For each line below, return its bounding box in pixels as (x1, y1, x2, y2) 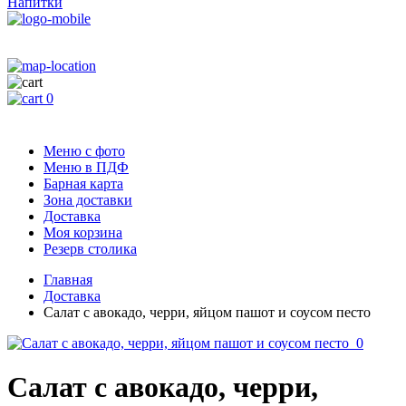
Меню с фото (43, 143, 125, 159)
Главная (43, 272, 92, 287)
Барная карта (43, 176, 123, 191)
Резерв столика (43, 241, 137, 256)
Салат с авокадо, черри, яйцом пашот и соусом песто (43, 304, 371, 320)
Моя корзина (43, 225, 122, 240)
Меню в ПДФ (43, 159, 129, 175)
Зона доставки (43, 192, 132, 208)
